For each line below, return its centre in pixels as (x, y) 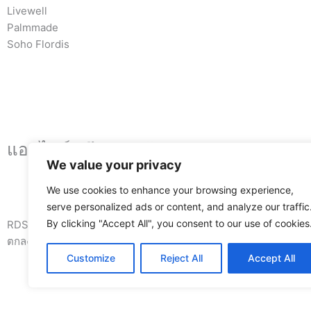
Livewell (27, 10)
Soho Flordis (38, 44)
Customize (91, 258)
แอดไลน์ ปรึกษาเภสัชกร (95, 149)
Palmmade (33, 27)
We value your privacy (114, 165)
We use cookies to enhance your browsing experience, (170, 190)
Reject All (181, 258)
